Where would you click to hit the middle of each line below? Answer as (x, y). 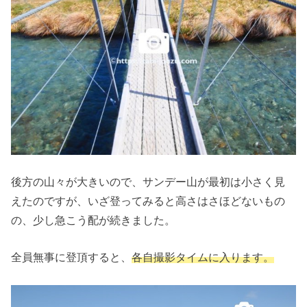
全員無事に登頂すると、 (72, 257)
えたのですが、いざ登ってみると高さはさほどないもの (148, 200)
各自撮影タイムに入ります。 (203, 257)
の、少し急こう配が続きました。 (94, 220)
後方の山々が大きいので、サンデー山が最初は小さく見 (148, 181)
